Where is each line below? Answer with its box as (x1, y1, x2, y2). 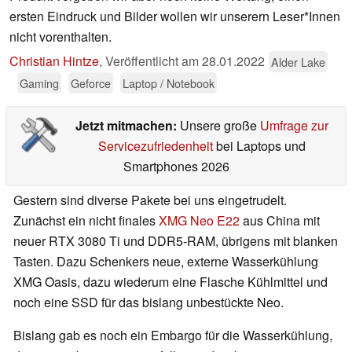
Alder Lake (271, 53, 325, 71)
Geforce (71, 75, 111, 92)
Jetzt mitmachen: (75, 116, 180, 135)
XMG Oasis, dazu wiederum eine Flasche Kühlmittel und (13, 273, 328, 291)
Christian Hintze (9, 52, 99, 71)
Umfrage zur (259, 116, 328, 135)
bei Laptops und (212, 137, 306, 156)
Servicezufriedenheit (97, 137, 213, 156)
